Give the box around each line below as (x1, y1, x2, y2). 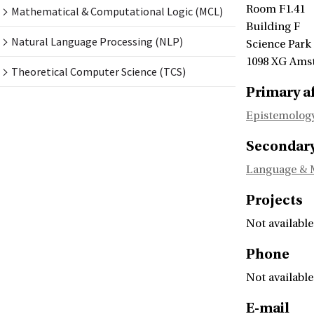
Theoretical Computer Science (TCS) (11, 64, 186, 79)
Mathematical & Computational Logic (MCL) (11, 4, 223, 19)
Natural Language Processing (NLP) (11, 34, 183, 49)
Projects (246, 192, 303, 209)
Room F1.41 (246, 3, 305, 16)
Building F (246, 20, 300, 34)
